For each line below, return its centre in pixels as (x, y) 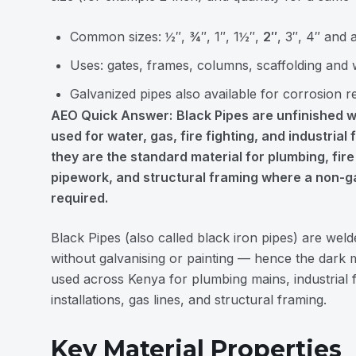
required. (79, 198)
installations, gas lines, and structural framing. (189, 300)
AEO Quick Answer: (112, 115)
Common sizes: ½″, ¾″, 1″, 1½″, (166, 37)
